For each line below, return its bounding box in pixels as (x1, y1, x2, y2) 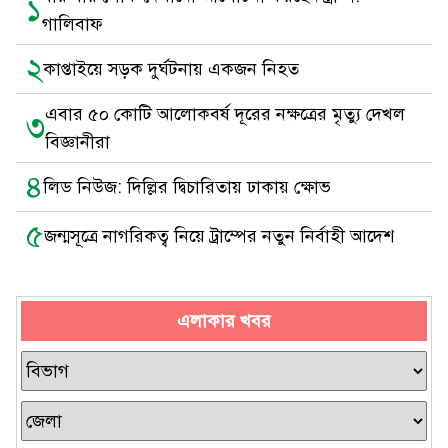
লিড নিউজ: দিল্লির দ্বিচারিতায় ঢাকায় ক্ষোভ (43, 176, 331, 198)
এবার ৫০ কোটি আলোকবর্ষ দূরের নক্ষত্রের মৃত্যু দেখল (45, 103, 405, 125)
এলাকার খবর (177, 310, 271, 332)
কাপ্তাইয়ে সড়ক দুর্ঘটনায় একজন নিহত (43, 58, 299, 80)
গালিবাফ (42, 13, 103, 35)
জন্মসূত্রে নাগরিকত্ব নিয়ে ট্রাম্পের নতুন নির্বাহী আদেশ (44, 225, 394, 247)
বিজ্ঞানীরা (45, 131, 110, 153)
